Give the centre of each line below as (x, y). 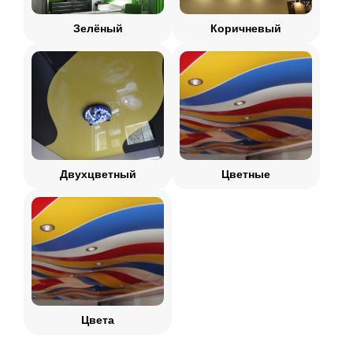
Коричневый (246, 28)
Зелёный (98, 28)
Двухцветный (98, 174)
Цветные (246, 174)
